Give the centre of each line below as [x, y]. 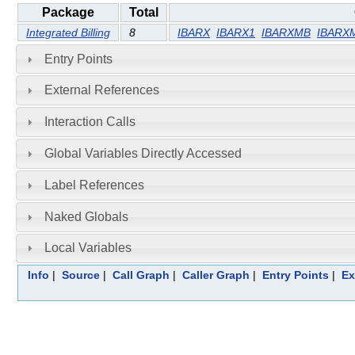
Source [80, 275]
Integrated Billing [68, 32]
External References [101, 90]
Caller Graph [216, 275]
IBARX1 [236, 32]
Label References [94, 185]
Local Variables [88, 248]
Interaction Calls [90, 122]
